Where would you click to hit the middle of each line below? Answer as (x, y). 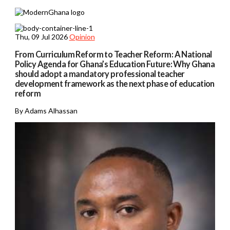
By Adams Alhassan (46, 111)
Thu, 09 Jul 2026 (41, 36)
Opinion (82, 36)
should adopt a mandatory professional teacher (100, 74)
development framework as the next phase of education (114, 84)
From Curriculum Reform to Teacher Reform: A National (113, 54)
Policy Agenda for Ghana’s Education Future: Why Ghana (115, 64)
